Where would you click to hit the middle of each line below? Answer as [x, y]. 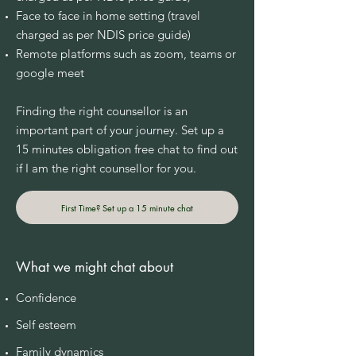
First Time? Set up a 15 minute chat [127, 207]
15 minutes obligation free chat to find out [127, 149]
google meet [50, 73]
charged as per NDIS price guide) [105, 35]
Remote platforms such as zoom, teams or [126, 54]
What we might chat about [97, 267]
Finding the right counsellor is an [102, 111]
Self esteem [46, 325]
